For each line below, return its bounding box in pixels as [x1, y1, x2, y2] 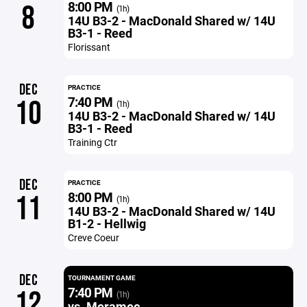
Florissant [67, 40, 110, 53]
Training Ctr [67, 136, 117, 149]
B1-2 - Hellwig [67, 215, 146, 232]
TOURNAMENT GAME [67, 273, 136, 282]
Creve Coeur [67, 231, 119, 244]
